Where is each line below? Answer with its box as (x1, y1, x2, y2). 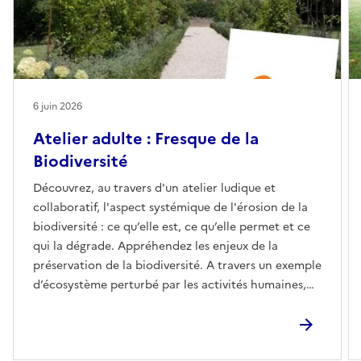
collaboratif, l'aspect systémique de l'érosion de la (33, 198, 308, 216)
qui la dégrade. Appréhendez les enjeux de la (33, 237, 278, 255)
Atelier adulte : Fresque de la (33, 126, 259, 151)
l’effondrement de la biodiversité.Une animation (33, 314, 297, 332)
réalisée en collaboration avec (33, 334, 198, 351)
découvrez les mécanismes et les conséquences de (33, 295, 307, 313)
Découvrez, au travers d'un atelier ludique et (33, 179, 276, 197)
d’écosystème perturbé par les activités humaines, (33, 276, 306, 293)
